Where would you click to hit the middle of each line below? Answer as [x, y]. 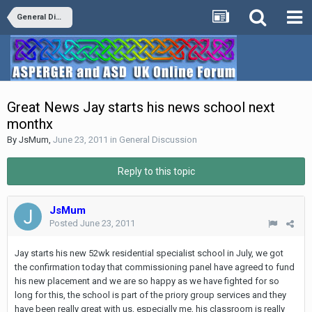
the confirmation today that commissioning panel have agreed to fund [155, 267]
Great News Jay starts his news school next [141, 107]
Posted [65, 223]
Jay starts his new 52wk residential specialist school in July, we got [149, 253]
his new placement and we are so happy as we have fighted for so [147, 281]
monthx [30, 124]
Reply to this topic [156, 171]
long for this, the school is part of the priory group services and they [150, 295]
